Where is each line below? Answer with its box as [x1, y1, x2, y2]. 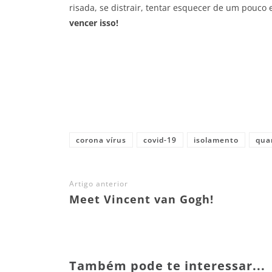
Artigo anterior [69, 178, 128, 189]
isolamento [194, 135, 239, 146]
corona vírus [76, 135, 126, 146]
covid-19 [143, 135, 177, 146]
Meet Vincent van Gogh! [69, 192, 214, 207]
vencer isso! [69, 17, 118, 29]
